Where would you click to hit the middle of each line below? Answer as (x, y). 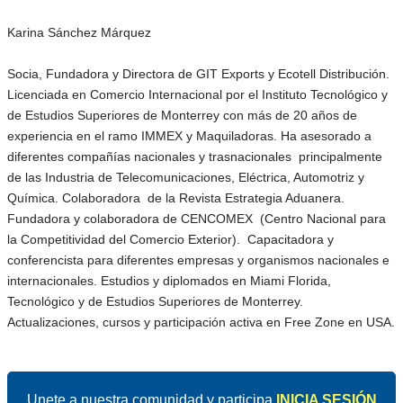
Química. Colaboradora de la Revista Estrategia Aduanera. (176, 198)
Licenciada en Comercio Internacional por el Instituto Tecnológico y (197, 94)
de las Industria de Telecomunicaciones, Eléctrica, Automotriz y (186, 177)
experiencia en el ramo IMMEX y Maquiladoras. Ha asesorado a (189, 136)
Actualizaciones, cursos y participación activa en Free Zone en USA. (201, 322)
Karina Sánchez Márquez (79, 32)
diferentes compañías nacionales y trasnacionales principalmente (195, 157)
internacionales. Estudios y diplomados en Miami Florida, (169, 281)
